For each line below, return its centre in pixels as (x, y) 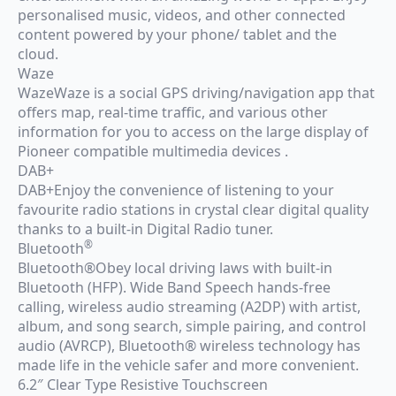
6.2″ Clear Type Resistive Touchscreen (143, 384)
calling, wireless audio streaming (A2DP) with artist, (189, 306)
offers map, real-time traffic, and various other (173, 112)
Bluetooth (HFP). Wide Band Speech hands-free (174, 287)
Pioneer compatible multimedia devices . (153, 151)
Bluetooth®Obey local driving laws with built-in (175, 267)
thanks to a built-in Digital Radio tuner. (145, 228)
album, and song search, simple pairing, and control (192, 326)
